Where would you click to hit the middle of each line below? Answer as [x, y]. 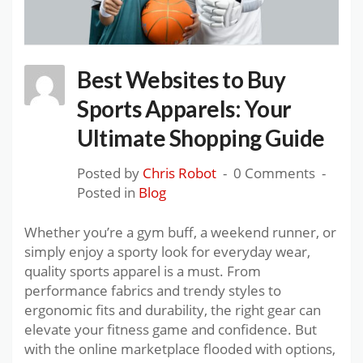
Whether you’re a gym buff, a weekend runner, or [180, 233]
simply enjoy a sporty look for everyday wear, [167, 252]
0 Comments [274, 173]
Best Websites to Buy [181, 80]
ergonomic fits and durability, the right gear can [173, 310]
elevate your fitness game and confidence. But [171, 330]
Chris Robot [179, 173]
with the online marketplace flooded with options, [180, 349]
